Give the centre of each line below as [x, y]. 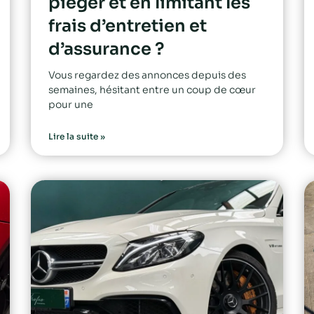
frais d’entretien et [128, 26]
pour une [71, 104]
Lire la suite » [77, 136]
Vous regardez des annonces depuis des [147, 75]
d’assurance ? [106, 49]
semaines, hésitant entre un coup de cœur [152, 89]
